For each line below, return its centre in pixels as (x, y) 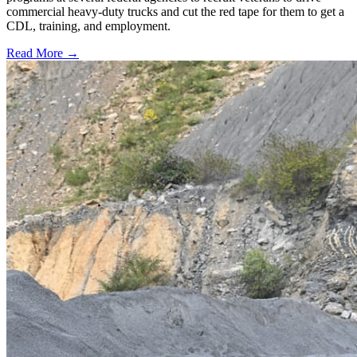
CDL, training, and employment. (88, 25)
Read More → (43, 53)
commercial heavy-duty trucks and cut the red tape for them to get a (175, 11)
